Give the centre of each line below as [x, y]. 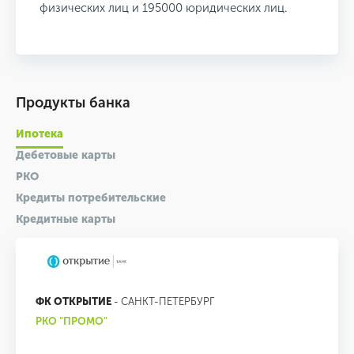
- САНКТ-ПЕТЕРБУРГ [163, 301]
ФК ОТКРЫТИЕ [73, 301]
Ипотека [40, 134]
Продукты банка [73, 102]
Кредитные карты [66, 219]
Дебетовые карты [66, 155]
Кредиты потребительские [91, 198]
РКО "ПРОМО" [72, 321]
